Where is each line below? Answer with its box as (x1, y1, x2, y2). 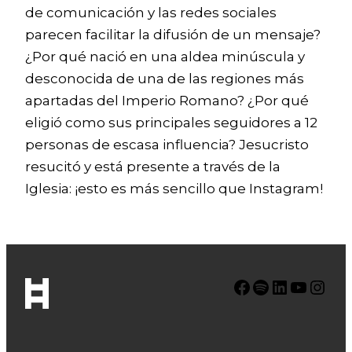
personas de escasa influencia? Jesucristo (25, 137, 309, 152)
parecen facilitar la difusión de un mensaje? (25, 27, 321, 42)
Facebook (232, 274, 243, 298)
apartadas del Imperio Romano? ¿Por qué (25, 93, 309, 108)
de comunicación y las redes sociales (25, 5, 277, 20)
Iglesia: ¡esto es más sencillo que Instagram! (25, 181, 323, 196)
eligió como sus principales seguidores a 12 (25, 115, 317, 130)
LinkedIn (269, 274, 282, 298)
